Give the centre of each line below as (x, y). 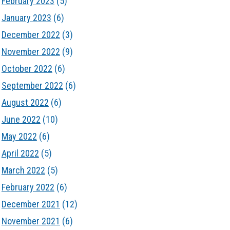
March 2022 (23, 170)
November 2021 (31, 221)
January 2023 (26, 18)
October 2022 (27, 69)
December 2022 (31, 35)
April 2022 (20, 153)
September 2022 (32, 85)
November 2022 (31, 52)
